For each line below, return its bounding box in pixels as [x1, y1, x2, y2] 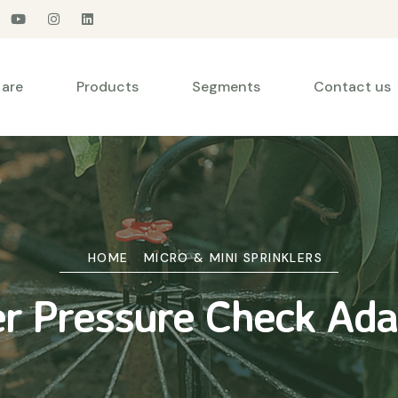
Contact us [314, 77, 391, 96]
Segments [192, 77, 260, 96]
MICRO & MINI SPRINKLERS [143, 250, 322, 266]
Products [76, 77, 139, 96]
